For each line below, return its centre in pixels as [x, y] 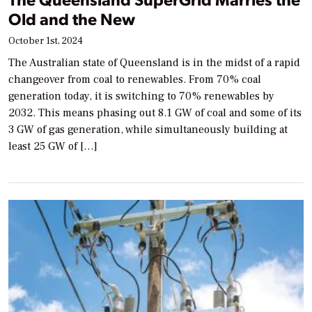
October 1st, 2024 [46, 41]
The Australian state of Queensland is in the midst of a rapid [154, 63]
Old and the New [72, 19]
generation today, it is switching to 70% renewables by [141, 96]
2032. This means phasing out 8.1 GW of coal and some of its [155, 113]
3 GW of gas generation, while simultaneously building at [148, 130]
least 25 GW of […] [53, 147]
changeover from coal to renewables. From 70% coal [135, 80]
